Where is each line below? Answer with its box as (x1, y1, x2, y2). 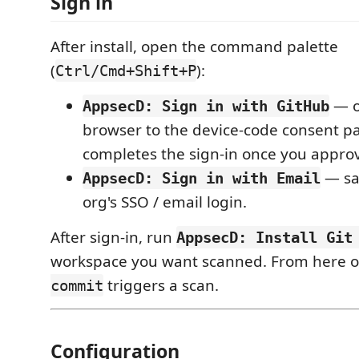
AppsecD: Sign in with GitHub (83, 97, 329, 115)
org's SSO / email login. (83, 192, 247, 212)
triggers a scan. (103, 275, 219, 296)
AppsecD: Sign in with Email (83, 169, 321, 187)
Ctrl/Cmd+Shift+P (55, 62, 196, 79)
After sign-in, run (50, 227, 176, 248)
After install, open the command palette (50, 36, 338, 57)
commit (50, 276, 103, 294)
